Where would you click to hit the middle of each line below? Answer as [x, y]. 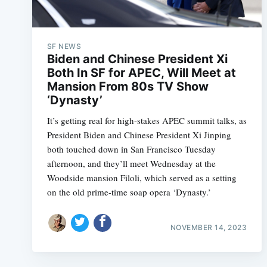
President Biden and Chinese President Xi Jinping [139, 135]
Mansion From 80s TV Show [128, 86]
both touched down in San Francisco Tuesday [131, 149]
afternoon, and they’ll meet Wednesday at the [131, 163]
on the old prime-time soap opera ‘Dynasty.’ [129, 192]
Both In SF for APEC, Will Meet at [141, 73]
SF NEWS [64, 46]
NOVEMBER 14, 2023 [209, 227]
